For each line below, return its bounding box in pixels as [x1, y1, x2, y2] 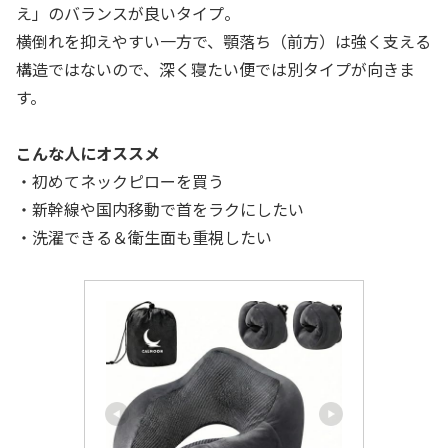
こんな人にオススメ [16, 141, 160, 166]
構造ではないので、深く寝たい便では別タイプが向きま [16, 56, 415, 81]
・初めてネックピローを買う [16, 169, 224, 194]
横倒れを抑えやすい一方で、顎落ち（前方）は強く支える [16, 28, 431, 53]
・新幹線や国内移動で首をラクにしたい [16, 197, 304, 222]
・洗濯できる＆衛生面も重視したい [16, 225, 272, 250]
